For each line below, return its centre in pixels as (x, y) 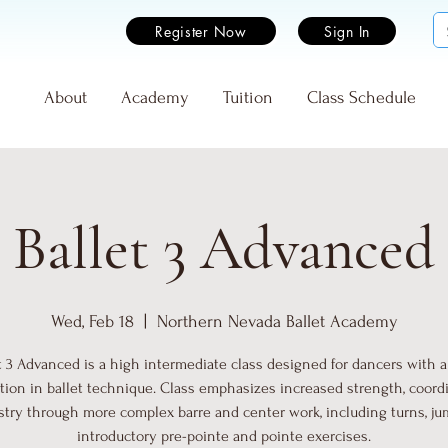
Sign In (347, 31)
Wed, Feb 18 (92, 321)
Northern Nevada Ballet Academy (277, 321)
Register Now (201, 31)
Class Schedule (361, 97)
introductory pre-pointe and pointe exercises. (224, 436)
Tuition (248, 97)
